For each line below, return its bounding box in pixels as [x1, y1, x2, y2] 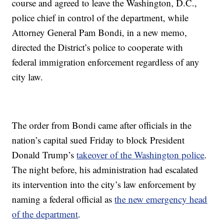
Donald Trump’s [12, 148, 77, 161]
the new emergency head [114, 192, 208, 205]
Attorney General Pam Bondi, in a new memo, [12, 26, 187, 38]
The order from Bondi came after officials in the [12, 118, 192, 131]
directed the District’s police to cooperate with [12, 40, 184, 53]
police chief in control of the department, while [12, 11, 189, 24]
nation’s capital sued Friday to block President [12, 133, 185, 146]
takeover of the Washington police [76, 148, 205, 161]
